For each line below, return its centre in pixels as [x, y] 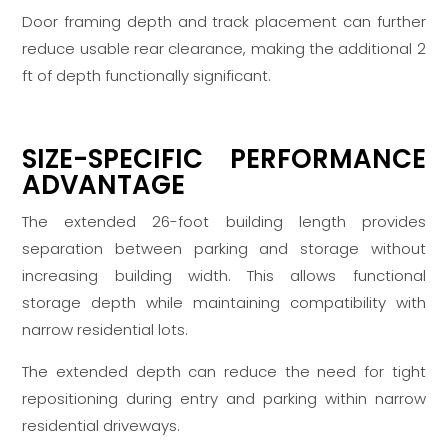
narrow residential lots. [105, 330]
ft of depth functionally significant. [147, 76]
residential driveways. [101, 426]
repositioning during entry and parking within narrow [224, 399]
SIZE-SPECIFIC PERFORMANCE [224, 159]
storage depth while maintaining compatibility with [224, 303]
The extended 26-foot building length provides [224, 222]
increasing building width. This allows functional [224, 276]
